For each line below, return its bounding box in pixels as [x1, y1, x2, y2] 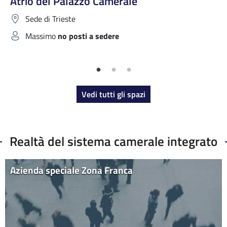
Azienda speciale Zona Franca [10, 163, 133, 178]
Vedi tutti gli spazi [82, 88, 145, 101]
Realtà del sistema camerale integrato [10, 131, 217, 152]
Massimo [25, 30, 58, 43]
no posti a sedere [58, 30, 119, 43]
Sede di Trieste [25, 13, 75, 25]
